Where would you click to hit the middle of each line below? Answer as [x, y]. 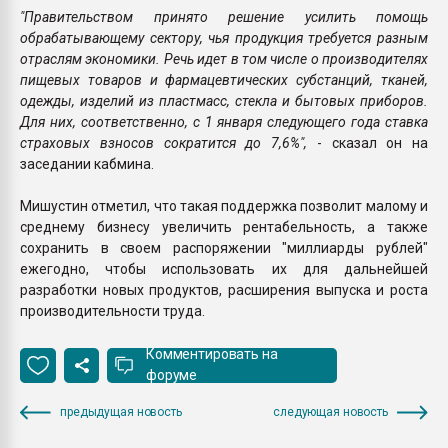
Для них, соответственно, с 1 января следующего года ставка [224, 121]
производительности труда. [112, 310]
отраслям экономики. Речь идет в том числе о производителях [224, 58]
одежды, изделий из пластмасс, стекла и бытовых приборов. [224, 100]
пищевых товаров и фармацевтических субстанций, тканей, [224, 79]
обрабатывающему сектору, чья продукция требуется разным [224, 37]
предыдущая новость [121, 411]
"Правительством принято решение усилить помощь [224, 16]
